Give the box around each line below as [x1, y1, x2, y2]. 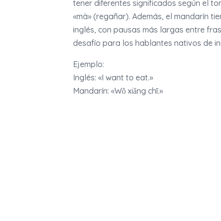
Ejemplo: [73, 59, 104, 70]
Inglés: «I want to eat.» [73, 73, 153, 83]
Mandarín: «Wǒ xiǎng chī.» [73, 86, 163, 96]
